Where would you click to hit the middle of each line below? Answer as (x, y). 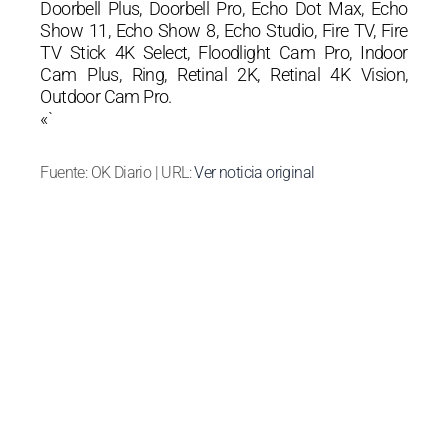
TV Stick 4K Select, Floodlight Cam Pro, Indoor (224, 53)
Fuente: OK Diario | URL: (117, 172)
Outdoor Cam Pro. (106, 97)
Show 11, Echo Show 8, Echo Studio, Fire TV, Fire (224, 31)
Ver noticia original (254, 172)
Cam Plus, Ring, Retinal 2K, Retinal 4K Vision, (224, 75)
